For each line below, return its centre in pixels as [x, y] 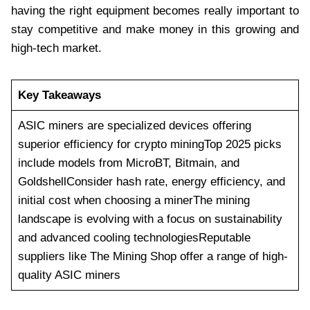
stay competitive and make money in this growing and [155, 29]
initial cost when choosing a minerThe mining [134, 200]
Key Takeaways [59, 95]
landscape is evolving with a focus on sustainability [150, 219]
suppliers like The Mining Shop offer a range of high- [153, 256]
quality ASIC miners [69, 275]
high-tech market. [56, 48]
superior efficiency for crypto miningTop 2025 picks [149, 144]
